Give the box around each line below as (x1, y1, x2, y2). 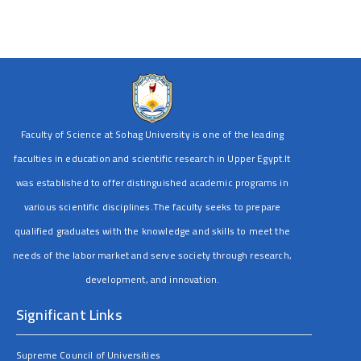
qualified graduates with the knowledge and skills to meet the (15, 222, 290, 240)
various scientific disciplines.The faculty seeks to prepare (23, 197, 281, 216)
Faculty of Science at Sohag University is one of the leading (20, 125, 284, 143)
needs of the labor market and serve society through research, (13, 246, 292, 264)
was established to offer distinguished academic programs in (16, 173, 288, 192)
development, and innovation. (85, 270, 220, 288)
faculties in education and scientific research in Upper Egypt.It (14, 149, 291, 168)
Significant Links (16, 301, 122, 328)
